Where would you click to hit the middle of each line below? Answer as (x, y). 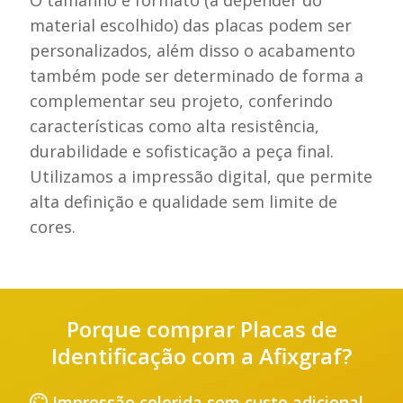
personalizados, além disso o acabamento (193, 50)
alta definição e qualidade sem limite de (184, 201)
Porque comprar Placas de (201, 328)
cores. (53, 226)
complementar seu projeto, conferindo (181, 100)
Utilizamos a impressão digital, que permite (201, 176)
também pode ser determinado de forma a (197, 75)
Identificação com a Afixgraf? (201, 355)
